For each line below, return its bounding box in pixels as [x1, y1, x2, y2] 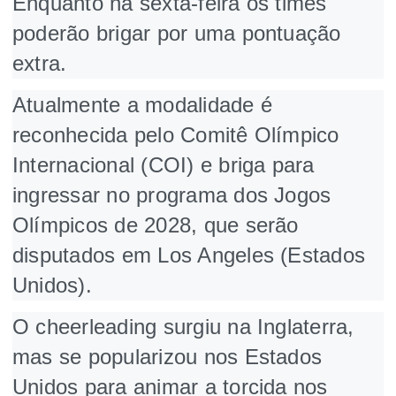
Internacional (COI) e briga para [12, 152, 315, 177]
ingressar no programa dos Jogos [12, 182, 331, 207]
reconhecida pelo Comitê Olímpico [12, 122, 339, 147]
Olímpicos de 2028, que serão [12, 212, 299, 237]
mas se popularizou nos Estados [12, 344, 323, 369]
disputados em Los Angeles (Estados [12, 242, 366, 267]
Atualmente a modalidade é [12, 92, 272, 117]
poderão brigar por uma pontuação [12, 20, 341, 45]
